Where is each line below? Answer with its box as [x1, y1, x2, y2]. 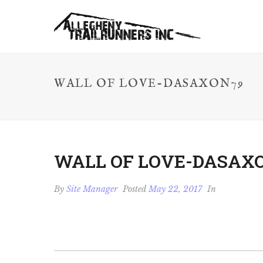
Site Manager [66, 184, 117, 194]
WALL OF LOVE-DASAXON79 [54, 76, 244, 91]
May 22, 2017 [149, 184, 202, 194]
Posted [120, 184, 149, 194]
